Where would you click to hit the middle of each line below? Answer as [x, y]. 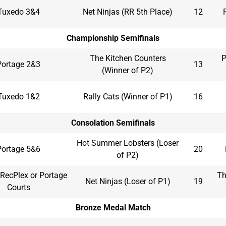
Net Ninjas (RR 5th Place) [128, 12]
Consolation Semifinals [113, 123]
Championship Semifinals [113, 38]
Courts [18, 187]
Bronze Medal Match [113, 207]
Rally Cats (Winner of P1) [128, 96]
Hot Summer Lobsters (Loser [128, 143]
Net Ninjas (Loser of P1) [128, 181]
